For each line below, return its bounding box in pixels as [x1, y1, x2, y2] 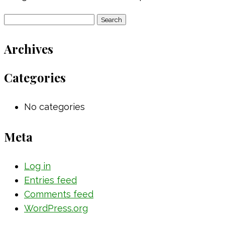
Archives [4, 40, 53, 57]
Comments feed [24, 189, 93, 200]
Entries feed [24, 175, 77, 186]
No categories [24, 101, 85, 113]
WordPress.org [24, 203, 88, 214]
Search [4, 13, 34, 24]
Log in [24, 161, 51, 172]
